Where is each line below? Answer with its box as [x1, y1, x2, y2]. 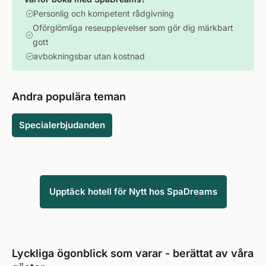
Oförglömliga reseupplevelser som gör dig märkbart [33, 23, 234, 33]
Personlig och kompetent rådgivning [33, 8, 174, 18]
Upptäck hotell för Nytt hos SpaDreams [49, 186, 217, 197]
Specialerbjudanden [19, 119, 105, 131]
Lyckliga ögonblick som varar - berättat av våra [12, 247, 254, 259]
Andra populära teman [12, 90, 126, 103]
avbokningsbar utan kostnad [33, 51, 145, 61]
